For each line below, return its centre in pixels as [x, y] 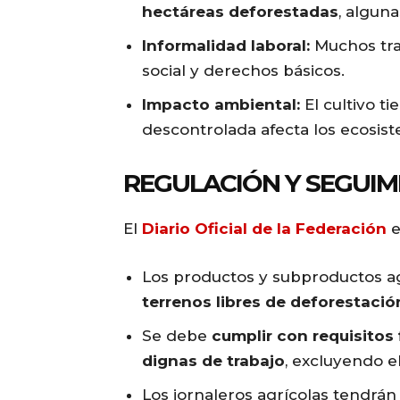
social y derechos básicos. [243, 71]
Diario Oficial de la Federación [264, 229]
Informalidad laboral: [226, 46]
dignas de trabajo [213, 361]
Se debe [177, 336]
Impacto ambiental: [221, 105]
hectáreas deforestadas [240, 12]
